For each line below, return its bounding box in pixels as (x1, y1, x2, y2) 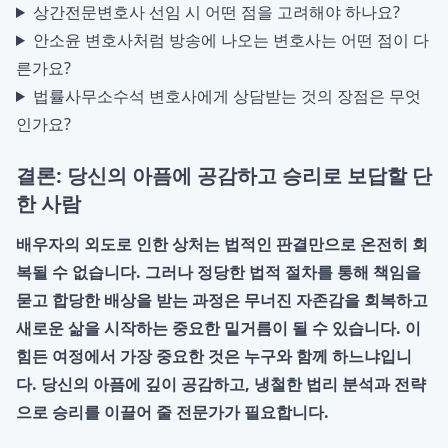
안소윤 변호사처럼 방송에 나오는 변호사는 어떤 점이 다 (32, 29, 429, 51)
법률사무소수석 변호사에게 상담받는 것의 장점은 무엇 (32, 85, 421, 107)
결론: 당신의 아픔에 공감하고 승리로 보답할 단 (16, 162, 432, 189)
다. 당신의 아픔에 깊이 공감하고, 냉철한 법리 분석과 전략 (16, 373, 426, 395)
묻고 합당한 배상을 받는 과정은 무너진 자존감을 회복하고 (16, 289, 428, 311)
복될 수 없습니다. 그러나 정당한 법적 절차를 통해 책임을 (16, 261, 421, 283)
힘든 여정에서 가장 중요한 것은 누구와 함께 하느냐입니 (16, 345, 412, 367)
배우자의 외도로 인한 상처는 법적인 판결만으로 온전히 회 (16, 233, 428, 255)
